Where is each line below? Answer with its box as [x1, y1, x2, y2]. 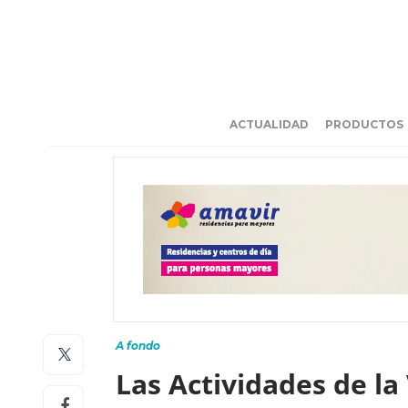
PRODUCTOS [325, 117, 403, 131]
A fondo [116, 339, 160, 352]
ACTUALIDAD [229, 117, 309, 131]
